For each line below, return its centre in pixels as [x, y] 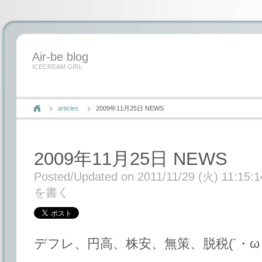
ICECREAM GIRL [57, 67]
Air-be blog [60, 57]
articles [68, 108]
